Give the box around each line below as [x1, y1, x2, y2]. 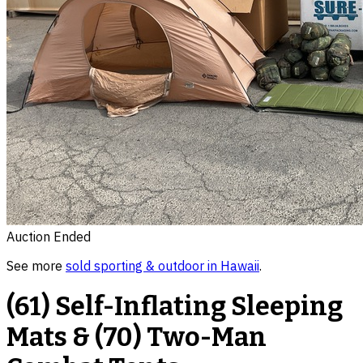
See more [6, 258, 62, 274]
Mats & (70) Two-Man [6, 322, 267, 353]
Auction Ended [6, 228, 91, 245]
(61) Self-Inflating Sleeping [6, 291, 343, 322]
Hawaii [220, 258, 259, 274]
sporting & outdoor [94, 258, 204, 274]
